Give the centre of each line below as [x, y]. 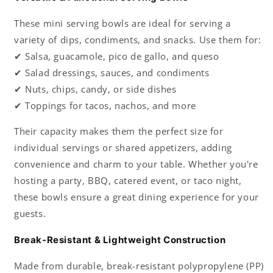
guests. [30, 213]
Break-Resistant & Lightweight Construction [120, 239]
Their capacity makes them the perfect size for [119, 131]
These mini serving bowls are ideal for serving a [122, 23]
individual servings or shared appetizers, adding [123, 147]
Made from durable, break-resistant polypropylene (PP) [139, 265]
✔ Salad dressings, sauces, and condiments [112, 72]
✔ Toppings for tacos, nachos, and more [105, 105]
